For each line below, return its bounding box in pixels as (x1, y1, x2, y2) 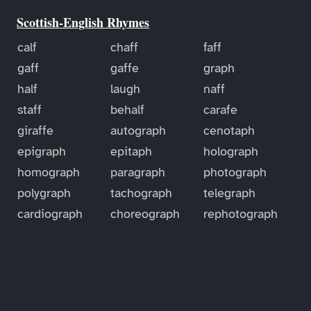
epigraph (17, 143, 66, 159)
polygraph (17, 185, 71, 201)
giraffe (17, 122, 53, 138)
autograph (110, 122, 166, 138)
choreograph (110, 205, 180, 221)
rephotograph (203, 205, 278, 221)
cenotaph (203, 122, 255, 138)
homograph (17, 164, 80, 180)
